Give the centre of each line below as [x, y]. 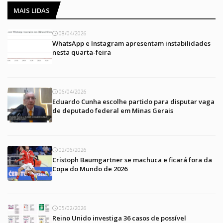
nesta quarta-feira [82, 53]
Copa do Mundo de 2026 [90, 169]
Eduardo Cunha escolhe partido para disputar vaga [133, 102]
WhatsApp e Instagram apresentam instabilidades [131, 44]
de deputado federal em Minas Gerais [113, 111]
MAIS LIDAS [32, 11]
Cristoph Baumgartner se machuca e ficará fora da [132, 160]
